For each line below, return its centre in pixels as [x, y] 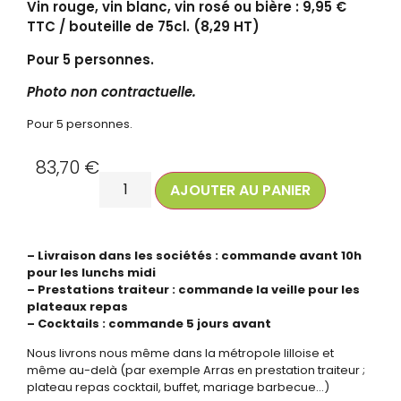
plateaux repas [77, 306]
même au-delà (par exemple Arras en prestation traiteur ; [196, 371]
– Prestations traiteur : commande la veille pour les [193, 289]
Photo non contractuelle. [111, 92]
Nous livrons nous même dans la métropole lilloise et [180, 354]
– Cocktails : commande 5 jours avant [149, 323]
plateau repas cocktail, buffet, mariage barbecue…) [178, 388]
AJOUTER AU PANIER [241, 190]
